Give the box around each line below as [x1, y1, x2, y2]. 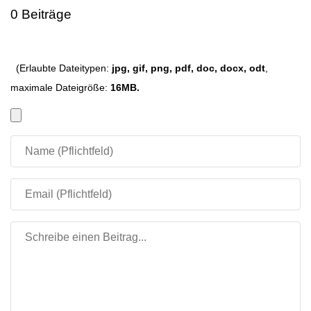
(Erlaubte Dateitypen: [10, 62, 112, 74]
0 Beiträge [10, 7, 72, 22]
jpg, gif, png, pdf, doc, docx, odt [111, 62, 265, 74]
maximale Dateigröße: [10, 82, 110, 93]
